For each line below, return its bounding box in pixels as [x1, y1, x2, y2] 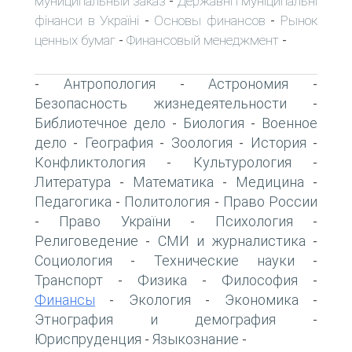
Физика [137, 271, 187, 288]
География [84, 134, 153, 151]
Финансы [35, 291, 95, 308]
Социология [35, 251, 112, 269]
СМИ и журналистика [157, 232, 306, 249]
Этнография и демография [35, 310, 276, 328]
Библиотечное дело [35, 114, 166, 131]
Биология [183, 114, 244, 131]
